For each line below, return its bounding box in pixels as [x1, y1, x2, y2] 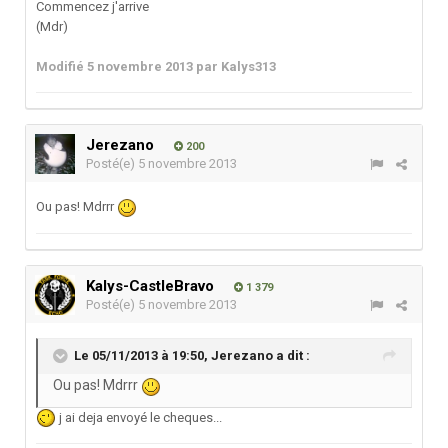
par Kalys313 [193, 59, 276, 75]
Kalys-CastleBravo [86, 277, 214, 296]
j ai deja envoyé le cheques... [56, 409, 222, 425]
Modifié [36, 59, 87, 75]
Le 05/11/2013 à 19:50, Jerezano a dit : [74, 348, 310, 364]
